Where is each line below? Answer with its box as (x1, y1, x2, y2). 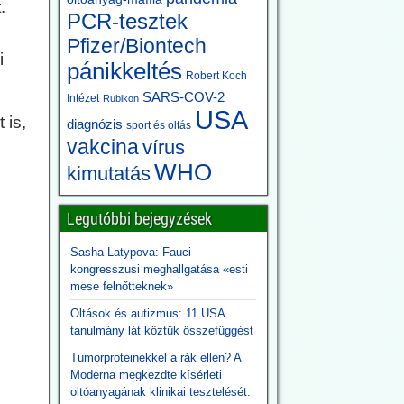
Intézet (66, 92, 99, 105)
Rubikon (102, 93, 139, 104)
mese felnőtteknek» (69, 280, 173, 293)
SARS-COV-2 (142, 89, 225, 105)
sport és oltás (125, 119, 191, 132)
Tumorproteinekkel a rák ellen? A (69, 351, 241, 364)
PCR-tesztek (66, 9, 188, 33)
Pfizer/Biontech (66, 35, 207, 58)
